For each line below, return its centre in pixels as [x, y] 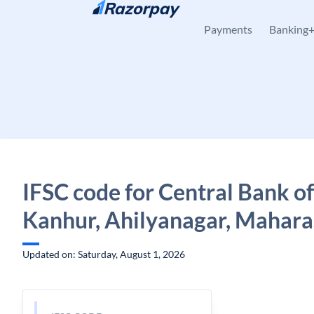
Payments [228, 29]
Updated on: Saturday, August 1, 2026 [104, 254]
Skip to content [67, 18]
